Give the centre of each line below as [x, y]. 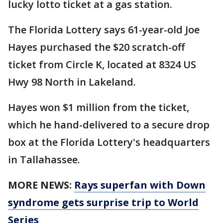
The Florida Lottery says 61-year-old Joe [104, 30]
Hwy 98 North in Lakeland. [72, 82]
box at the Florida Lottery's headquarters [109, 142]
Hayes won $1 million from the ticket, [99, 107]
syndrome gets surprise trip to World [103, 202]
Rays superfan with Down [140, 185]
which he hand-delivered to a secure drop [109, 125]
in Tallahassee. [44, 160]
